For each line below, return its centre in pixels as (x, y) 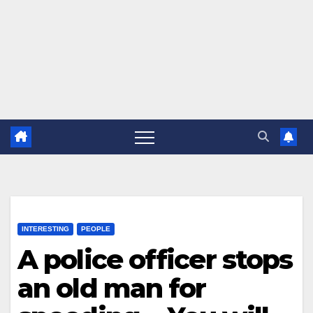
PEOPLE (96, 229)
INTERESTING (45, 229)
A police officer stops (155, 260)
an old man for (112, 288)
